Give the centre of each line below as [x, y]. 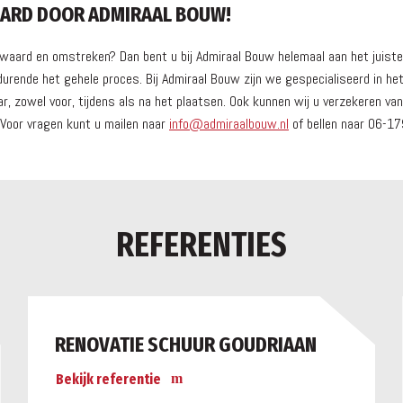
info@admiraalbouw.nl [229, 124]
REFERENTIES [201, 245]
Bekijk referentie [108, 380]
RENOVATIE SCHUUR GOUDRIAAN [185, 345]
